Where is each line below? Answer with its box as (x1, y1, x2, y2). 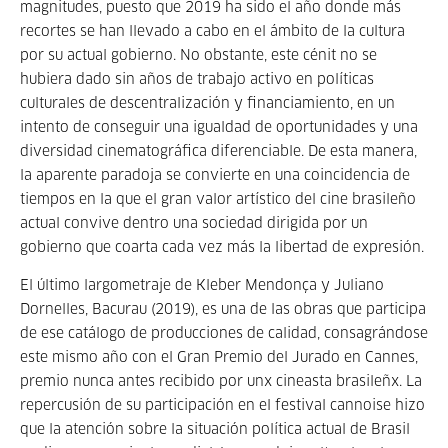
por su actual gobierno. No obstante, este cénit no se (20, 49, 377, 63)
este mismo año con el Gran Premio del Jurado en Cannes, (20, 351, 418, 365)
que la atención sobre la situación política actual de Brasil (20, 423, 410, 437)
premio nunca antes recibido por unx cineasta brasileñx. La (20, 375, 422, 389)
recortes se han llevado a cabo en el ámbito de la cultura (20, 25, 405, 39)
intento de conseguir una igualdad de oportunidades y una (20, 121, 418, 135)
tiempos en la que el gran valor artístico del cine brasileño (20, 193, 416, 207)
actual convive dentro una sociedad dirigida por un (20, 217, 368, 231)
